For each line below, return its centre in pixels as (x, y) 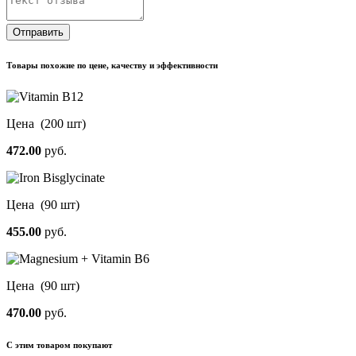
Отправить (38, 32)
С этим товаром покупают (59, 344)
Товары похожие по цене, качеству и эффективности (112, 65)
